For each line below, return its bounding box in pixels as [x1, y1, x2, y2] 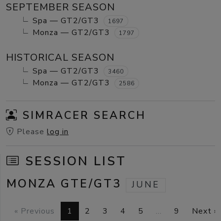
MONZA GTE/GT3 [6, 176, 126, 192]
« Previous [14, 206, 55, 217]
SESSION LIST [20, 152, 126, 170]
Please [14, 126, 47, 138]
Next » [192, 206, 219, 217]
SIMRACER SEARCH [18, 108, 146, 123]
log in [47, 126, 69, 138]
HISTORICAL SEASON [6, 50, 114, 64]
